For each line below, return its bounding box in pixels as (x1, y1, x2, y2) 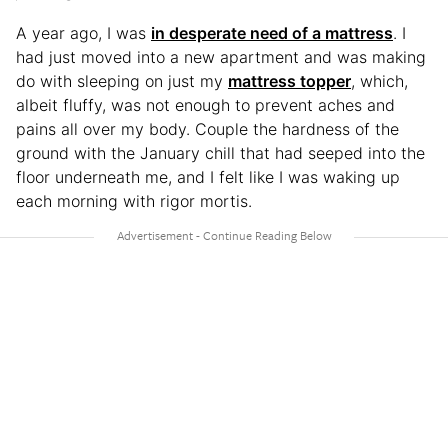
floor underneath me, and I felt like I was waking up (16, 166, 400, 187)
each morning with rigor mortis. (16, 190, 252, 211)
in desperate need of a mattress (151, 22, 393, 43)
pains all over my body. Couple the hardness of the (16, 118, 399, 139)
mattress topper (228, 70, 351, 91)
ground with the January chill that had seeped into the (16, 142, 425, 163)
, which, (351, 70, 408, 91)
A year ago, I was (16, 22, 151, 43)
